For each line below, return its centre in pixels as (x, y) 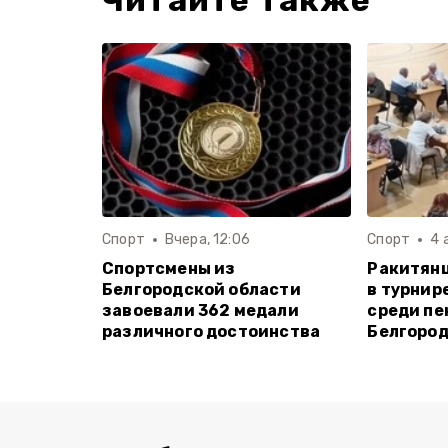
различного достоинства (211, 332)
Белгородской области (201, 290)
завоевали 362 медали (200, 311)
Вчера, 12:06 (207, 240)
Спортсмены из (169, 269)
